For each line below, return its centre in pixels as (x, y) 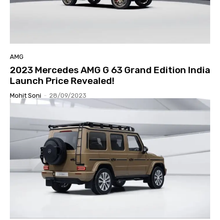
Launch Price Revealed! (62, 81)
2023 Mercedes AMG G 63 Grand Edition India (110, 70)
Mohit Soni (26, 95)
